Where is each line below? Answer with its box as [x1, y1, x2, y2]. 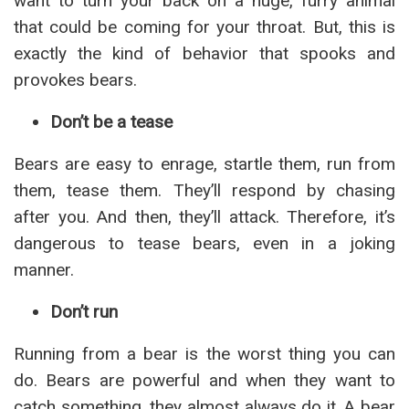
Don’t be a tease [50, 111, 173, 132]
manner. [14, 259, 79, 280]
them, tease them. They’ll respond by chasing [14, 180, 395, 201]
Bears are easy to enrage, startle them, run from [14, 153, 395, 174]
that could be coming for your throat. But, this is [14, 16, 395, 37]
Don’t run [50, 301, 118, 322]
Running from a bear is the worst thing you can [14, 343, 395, 364]
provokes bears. [14, 69, 137, 90]
